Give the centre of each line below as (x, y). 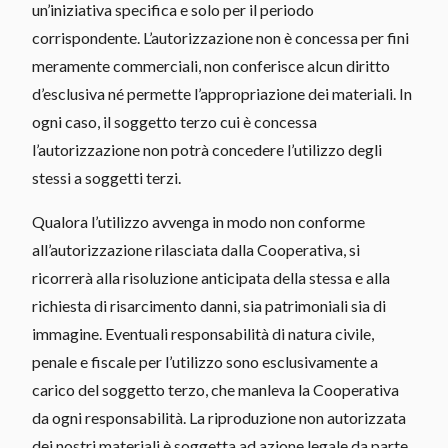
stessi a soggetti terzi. (106, 177)
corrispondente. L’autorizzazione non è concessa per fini (220, 37)
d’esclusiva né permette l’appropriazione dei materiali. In (222, 93)
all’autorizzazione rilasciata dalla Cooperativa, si (196, 249)
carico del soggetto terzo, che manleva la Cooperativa (215, 389)
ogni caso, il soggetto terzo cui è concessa (174, 121)
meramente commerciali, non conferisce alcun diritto (211, 65)
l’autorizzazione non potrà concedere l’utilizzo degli (207, 149)
